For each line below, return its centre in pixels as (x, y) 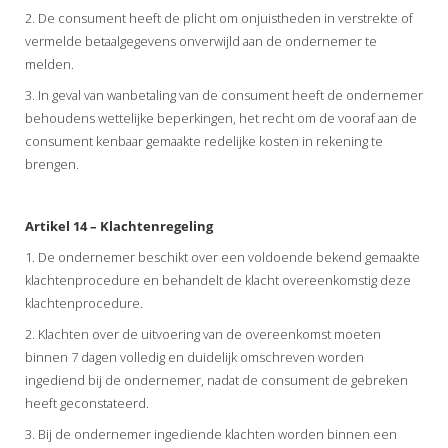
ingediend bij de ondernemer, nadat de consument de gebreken (216, 379)
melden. (49, 63)
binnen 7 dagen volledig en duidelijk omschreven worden (194, 356)
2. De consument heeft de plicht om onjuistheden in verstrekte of (219, 17)
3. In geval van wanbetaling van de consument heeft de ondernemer (224, 94)
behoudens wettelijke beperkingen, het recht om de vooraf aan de (221, 117)
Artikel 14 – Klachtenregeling (119, 225)
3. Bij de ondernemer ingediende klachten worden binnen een (211, 433)
